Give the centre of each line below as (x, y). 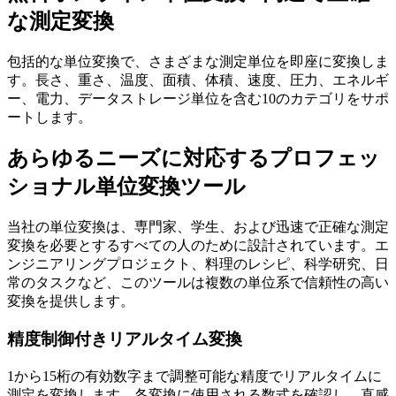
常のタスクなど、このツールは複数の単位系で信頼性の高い (198, 283)
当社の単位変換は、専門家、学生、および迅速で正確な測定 (198, 227)
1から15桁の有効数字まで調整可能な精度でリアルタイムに (194, 376)
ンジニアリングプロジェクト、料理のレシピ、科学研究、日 (198, 264)
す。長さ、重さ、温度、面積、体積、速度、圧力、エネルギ (198, 80)
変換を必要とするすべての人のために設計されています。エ (198, 246)
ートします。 (49, 117)
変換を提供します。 (71, 301)
